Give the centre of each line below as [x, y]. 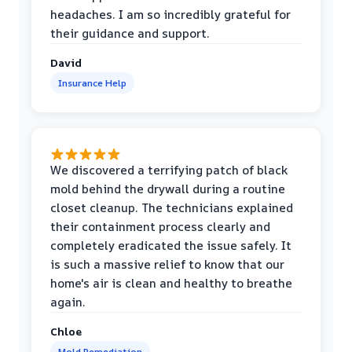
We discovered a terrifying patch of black [169, 170]
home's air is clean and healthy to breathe [171, 283]
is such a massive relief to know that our [167, 264]
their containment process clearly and [160, 226]
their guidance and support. [130, 33]
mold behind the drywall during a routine [168, 189]
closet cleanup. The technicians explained [172, 207]
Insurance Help [92, 82]
